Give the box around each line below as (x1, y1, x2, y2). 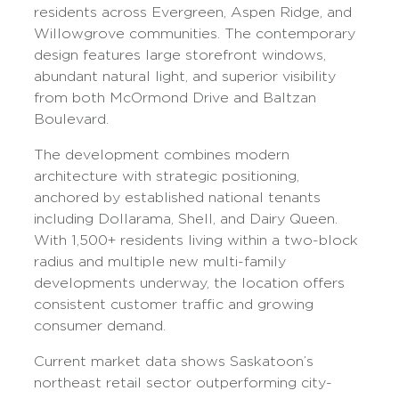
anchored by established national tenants (34, 189, 322, 206)
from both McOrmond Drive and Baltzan (34, 89, 317, 106)
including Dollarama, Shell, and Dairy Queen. (34, 210, 338, 227)
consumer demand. (34, 317, 167, 334)
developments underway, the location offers (34, 274, 346, 291)
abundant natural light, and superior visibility (34, 68, 337, 85)
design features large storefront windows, (34, 46, 327, 63)
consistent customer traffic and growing (34, 296, 314, 313)
